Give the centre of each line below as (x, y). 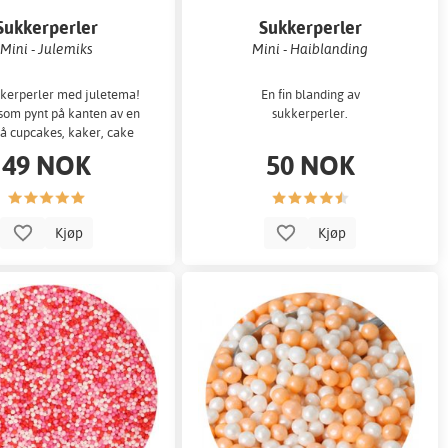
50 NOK (310, 165)
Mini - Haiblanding (310, 48)
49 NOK (47, 165)
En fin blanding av (310, 94)
